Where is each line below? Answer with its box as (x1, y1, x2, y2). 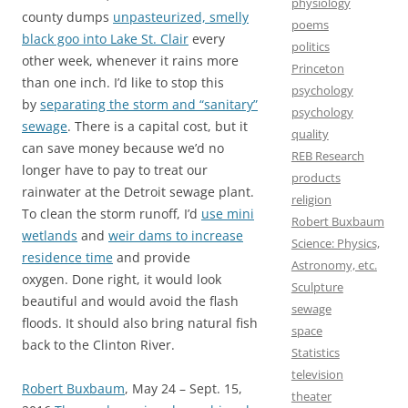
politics (291, 38, 330, 55)
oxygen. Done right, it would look (22, 270, 221, 288)
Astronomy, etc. (291, 257, 377, 273)
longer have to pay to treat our (22, 160, 208, 178)
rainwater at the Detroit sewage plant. (22, 182, 254, 200)
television (291, 366, 343, 382)
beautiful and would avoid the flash (22, 291, 239, 310)
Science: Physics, (291, 235, 380, 251)
